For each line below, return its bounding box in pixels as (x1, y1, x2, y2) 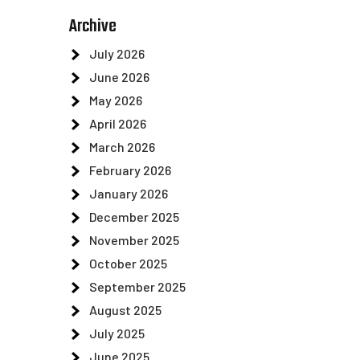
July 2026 (89, 46, 145, 61)
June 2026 (89, 69, 149, 84)
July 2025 (89, 325, 145, 341)
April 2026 (89, 116, 146, 131)
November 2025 (89, 232, 179, 247)
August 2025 (89, 302, 162, 317)
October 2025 (89, 256, 167, 271)
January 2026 (89, 186, 168, 201)
